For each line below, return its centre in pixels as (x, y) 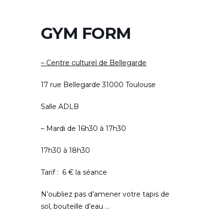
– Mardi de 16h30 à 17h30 (83, 128)
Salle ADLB (60, 107)
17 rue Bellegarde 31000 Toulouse (98, 85)
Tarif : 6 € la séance (74, 172)
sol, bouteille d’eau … (75, 206)
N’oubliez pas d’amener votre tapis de (105, 194)
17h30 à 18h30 (65, 150)
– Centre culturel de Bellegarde (94, 63)
